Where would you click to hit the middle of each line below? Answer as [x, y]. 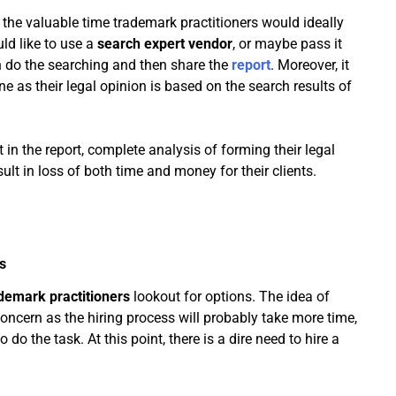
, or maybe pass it [287, 44]
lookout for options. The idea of [232, 297]
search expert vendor [165, 44]
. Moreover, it [310, 65]
